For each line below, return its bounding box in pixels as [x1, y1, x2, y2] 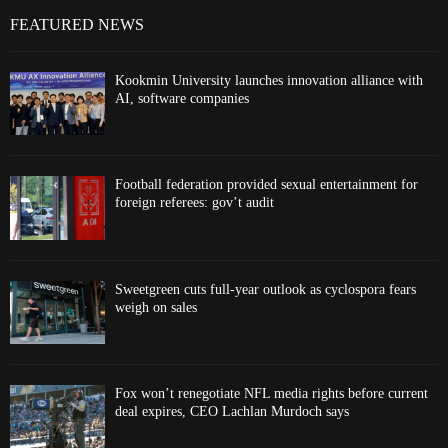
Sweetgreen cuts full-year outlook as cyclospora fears [115, 281, 416, 297]
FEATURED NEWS [10, 16, 144, 34]
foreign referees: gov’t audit [115, 195, 274, 211]
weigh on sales [115, 299, 197, 315]
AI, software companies [115, 91, 249, 107]
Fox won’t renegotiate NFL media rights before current [115, 386, 428, 402]
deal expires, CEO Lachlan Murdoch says [115, 404, 349, 420]
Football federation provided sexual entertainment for [115, 177, 418, 193]
